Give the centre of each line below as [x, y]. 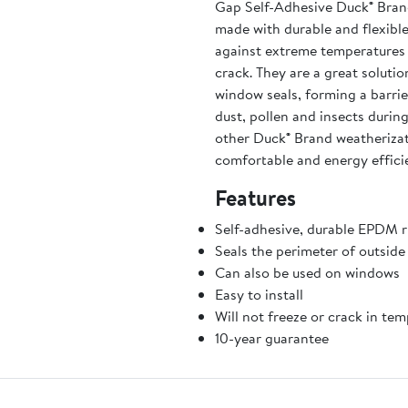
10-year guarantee [271, 338]
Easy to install [259, 294]
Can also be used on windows [307, 272]
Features [255, 198]
